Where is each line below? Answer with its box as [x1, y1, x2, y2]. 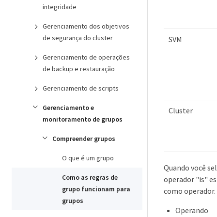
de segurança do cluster [43, 33, 113, 42]
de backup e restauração [43, 64, 115, 73]
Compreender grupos [52, 134, 115, 143]
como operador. [164, 186, 216, 196]
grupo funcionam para [62, 185, 130, 193]
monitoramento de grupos [43, 115, 123, 124]
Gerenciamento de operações [43, 53, 130, 62]
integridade [43, 2, 77, 11]
